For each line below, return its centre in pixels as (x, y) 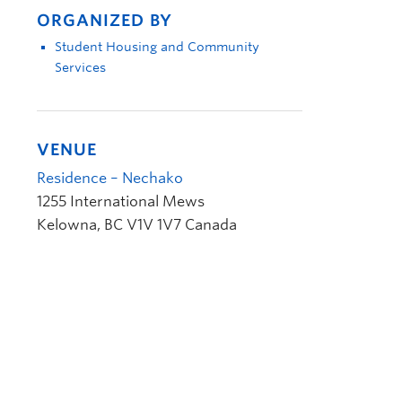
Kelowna (67, 225)
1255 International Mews (121, 201)
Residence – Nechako (110, 178)
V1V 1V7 (154, 225)
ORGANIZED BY (105, 20)
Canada (211, 225)
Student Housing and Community (157, 47)
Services (80, 67)
